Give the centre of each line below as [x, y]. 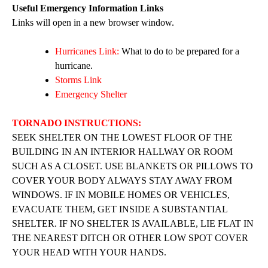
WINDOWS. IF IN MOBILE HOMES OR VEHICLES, [121, 195]
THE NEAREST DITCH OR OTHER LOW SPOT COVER [130, 238]
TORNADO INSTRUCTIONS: [77, 123]
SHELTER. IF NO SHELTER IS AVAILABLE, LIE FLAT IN [133, 224]
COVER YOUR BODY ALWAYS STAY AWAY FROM [122, 181]
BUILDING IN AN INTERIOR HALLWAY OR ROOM [122, 152]
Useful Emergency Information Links [88, 8]
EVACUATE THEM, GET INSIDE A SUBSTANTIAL [120, 209]
